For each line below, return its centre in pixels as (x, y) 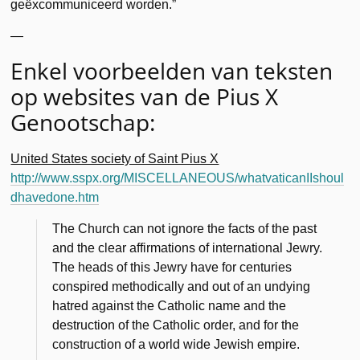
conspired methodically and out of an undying (182, 286)
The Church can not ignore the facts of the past (185, 228)
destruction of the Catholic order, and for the (176, 325)
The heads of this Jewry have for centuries (172, 267)
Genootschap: (83, 122)
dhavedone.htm (55, 197)
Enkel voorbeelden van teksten (172, 70)
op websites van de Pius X (145, 96)
